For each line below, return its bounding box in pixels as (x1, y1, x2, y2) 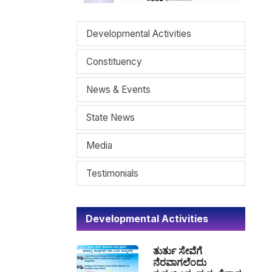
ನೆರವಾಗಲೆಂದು (152, 256, 206, 268)
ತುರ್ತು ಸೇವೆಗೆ (152, 245, 202, 257)
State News (86, 112, 135, 123)
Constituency (86, 56, 142, 67)
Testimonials (86, 168, 138, 179)
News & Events (86, 84, 151, 95)
